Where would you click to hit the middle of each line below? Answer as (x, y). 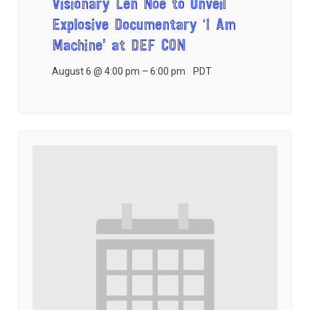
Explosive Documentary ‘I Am (144, 26)
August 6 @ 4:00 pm (96, 72)
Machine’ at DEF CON (119, 47)
